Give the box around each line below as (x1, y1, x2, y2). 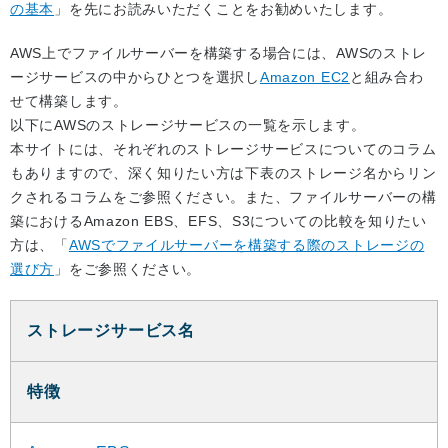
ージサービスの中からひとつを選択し (10, 69, 260, 86)
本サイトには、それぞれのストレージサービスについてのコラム (10, 141, 437, 158)
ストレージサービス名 (27, 322, 195, 340)
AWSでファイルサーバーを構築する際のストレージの (68, 237, 425, 254)
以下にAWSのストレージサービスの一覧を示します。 (10, 117, 366, 134)
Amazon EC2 (259, 69, 350, 86)
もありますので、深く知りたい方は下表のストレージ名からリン (10, 165, 437, 182)
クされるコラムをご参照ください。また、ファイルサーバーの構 (10, 189, 437, 206)
